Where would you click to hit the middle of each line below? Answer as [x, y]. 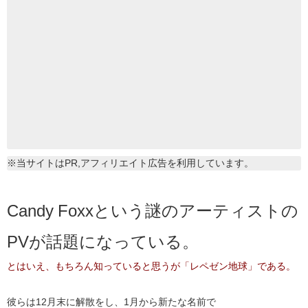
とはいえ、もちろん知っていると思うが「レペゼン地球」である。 [151, 266]
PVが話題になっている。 [103, 242]
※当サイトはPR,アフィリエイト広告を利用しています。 [130, 163]
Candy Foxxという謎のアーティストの [153, 211]
